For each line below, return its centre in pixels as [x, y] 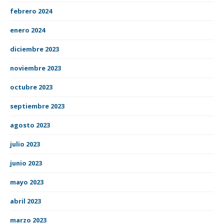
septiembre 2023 [37, 106]
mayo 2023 [27, 182]
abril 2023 [25, 201]
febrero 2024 [31, 11]
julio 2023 [25, 144]
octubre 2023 [31, 87]
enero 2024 [27, 30]
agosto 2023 [30, 125]
